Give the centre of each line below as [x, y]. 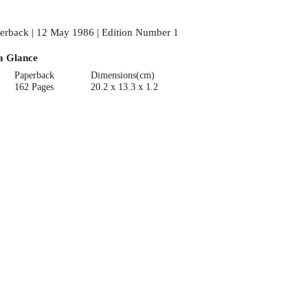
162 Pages [34, 87]
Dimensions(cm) [122, 75]
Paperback [35, 75]
